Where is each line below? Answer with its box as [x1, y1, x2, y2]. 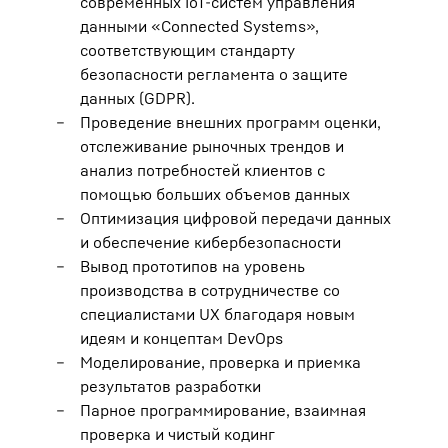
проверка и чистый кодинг [80, 423, 275, 444]
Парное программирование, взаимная [80, 399, 366, 420]
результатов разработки [80, 375, 261, 396]
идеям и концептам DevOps [80, 327, 283, 348]
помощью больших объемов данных [80, 183, 350, 204]
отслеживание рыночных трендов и [80, 135, 344, 156]
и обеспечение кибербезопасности [80, 231, 341, 252]
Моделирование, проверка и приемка [80, 351, 361, 372]
